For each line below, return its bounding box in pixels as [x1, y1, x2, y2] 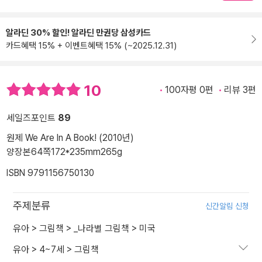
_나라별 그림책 [74, 223, 129, 235]
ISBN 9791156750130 [6, 167, 94, 179]
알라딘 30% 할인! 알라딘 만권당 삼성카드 [6, 27, 151, 38]
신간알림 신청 [205, 201, 249, 211]
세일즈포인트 [6, 112, 58, 124]
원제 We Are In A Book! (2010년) [6, 132, 134, 144]
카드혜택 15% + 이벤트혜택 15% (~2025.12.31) [6, 40, 177, 51]
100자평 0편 [165, 84, 213, 95]
